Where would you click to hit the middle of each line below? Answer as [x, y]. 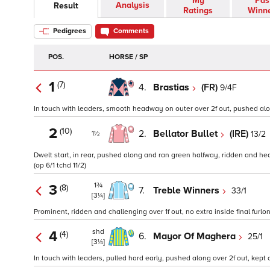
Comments [131, 31]
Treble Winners [187, 190]
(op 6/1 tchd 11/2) [60, 166]
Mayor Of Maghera [196, 237]
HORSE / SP [128, 57]
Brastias [172, 87]
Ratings [198, 11]
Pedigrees [69, 31]
